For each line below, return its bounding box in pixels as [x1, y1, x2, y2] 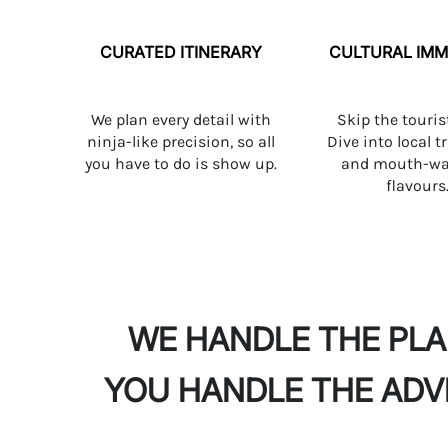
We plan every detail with [90, 110, 271, 129]
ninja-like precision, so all [86, 132, 275, 151]
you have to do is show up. [84, 154, 277, 173]
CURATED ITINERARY [99, 42, 262, 62]
